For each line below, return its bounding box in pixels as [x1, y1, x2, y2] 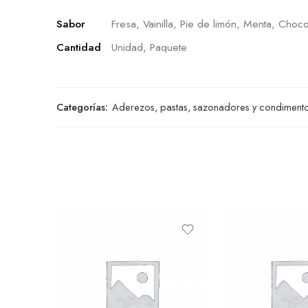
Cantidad [56, 39, 101, 55]
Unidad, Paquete [111, 39, 187, 55]
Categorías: [56, 100, 108, 114]
